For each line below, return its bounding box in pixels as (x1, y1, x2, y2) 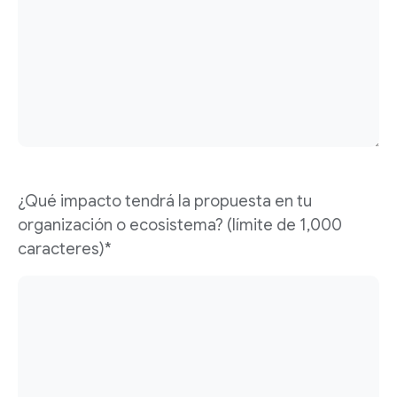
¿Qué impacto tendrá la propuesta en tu (18, 191, 312, 211)
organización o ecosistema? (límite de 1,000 (18, 215, 342, 235)
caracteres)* (18, 239, 112, 259)
